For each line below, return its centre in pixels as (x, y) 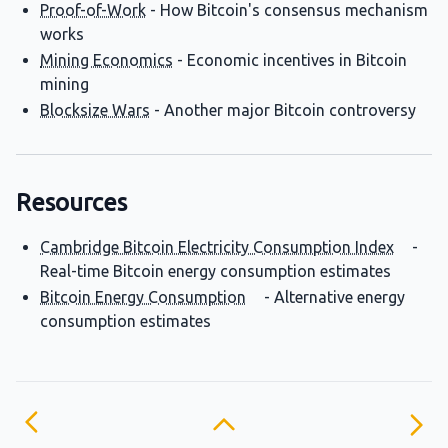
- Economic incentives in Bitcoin (290, 60)
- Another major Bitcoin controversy (283, 110)
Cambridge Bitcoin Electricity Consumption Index (217, 247)
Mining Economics (106, 60)
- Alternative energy (332, 297)
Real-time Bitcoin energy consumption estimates (215, 271)
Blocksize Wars (95, 110)
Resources (71, 202)
